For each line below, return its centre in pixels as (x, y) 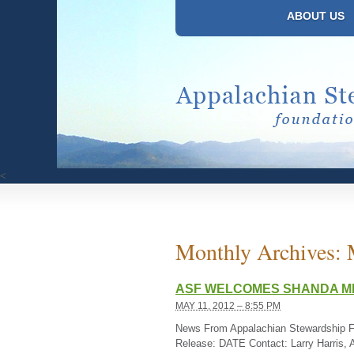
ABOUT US (315, 16)
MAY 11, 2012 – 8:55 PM (228, 306)
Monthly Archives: (261, 251)
